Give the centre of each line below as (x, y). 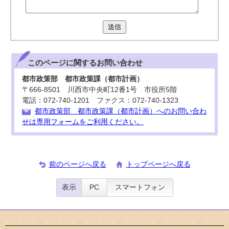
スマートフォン (140, 187)
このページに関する (62, 63)
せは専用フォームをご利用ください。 (83, 122)
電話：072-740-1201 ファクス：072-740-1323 (100, 100)
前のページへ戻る (77, 164)
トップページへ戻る (158, 164)
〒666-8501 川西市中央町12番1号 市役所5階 (100, 90)
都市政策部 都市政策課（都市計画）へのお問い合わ (121, 111)
